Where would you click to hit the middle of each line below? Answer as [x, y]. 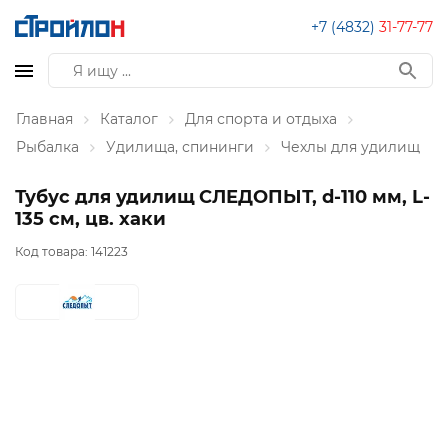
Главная [44, 119]
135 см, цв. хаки [90, 219]
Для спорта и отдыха [261, 119]
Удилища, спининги [180, 147]
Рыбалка [47, 147]
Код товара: [53, 252]
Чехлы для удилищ [350, 147]
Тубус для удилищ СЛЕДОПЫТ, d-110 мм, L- [222, 197]
